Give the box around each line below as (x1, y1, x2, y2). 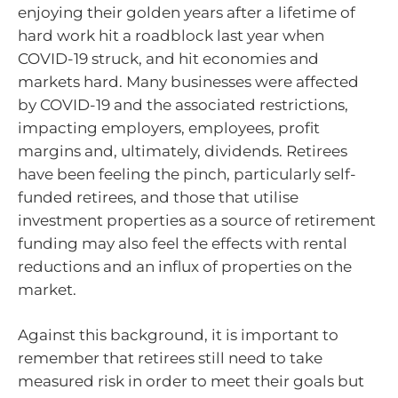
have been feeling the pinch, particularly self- (18, 164, 356, 183)
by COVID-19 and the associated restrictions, (18, 95, 348, 114)
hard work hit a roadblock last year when (18, 26, 324, 44)
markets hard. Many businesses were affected (18, 72, 359, 91)
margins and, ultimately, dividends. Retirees (18, 141, 347, 160)
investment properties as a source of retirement (18, 211, 376, 229)
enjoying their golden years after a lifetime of (18, 3, 355, 21)
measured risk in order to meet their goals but (18, 372, 364, 390)
